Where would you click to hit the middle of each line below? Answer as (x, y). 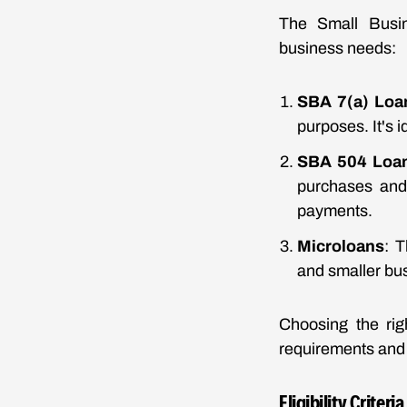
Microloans (341, 246)
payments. (335, 211)
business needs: (338, 48)
